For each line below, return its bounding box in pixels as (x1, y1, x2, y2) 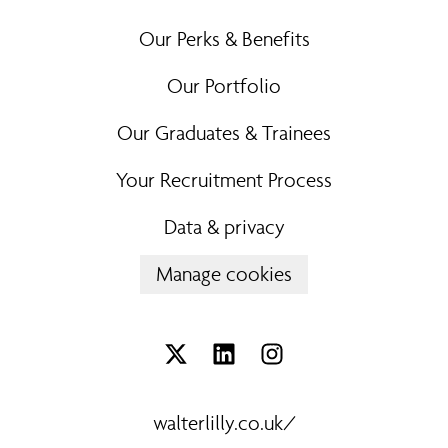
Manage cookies (156, 262, 292, 286)
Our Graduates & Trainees (117, 121, 331, 145)
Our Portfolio (167, 74, 281, 98)
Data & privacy (163, 215, 285, 239)
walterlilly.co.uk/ (152, 411, 296, 436)
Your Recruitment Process (116, 168, 332, 192)
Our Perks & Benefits (138, 27, 310, 51)
